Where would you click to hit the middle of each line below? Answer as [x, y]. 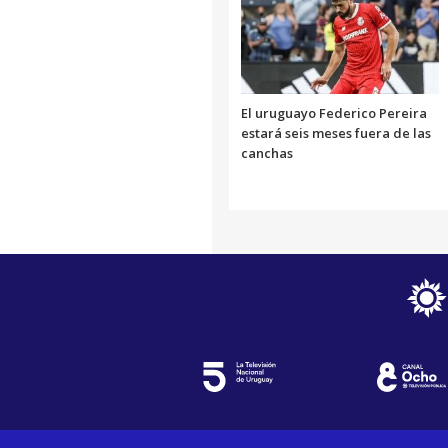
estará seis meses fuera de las [336, 132]
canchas [267, 152]
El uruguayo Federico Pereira [334, 112]
